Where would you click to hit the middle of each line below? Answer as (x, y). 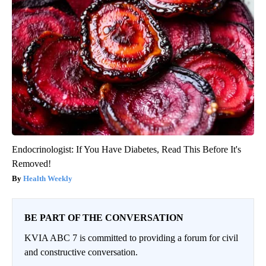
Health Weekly (48, 179)
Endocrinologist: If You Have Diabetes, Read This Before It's (126, 150)
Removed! (31, 164)
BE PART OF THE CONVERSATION (104, 218)
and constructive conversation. (81, 252)
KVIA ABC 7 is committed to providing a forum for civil (131, 238)
